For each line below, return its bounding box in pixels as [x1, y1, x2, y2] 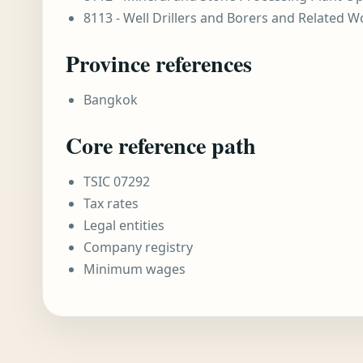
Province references [66, 47, 252, 80]
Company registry [83, 238, 193, 256]
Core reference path [66, 129, 256, 162]
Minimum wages [83, 260, 186, 278]
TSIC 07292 [83, 173, 150, 190]
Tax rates [83, 194, 139, 212]
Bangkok [83, 91, 138, 109]
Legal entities [83, 216, 164, 234]
